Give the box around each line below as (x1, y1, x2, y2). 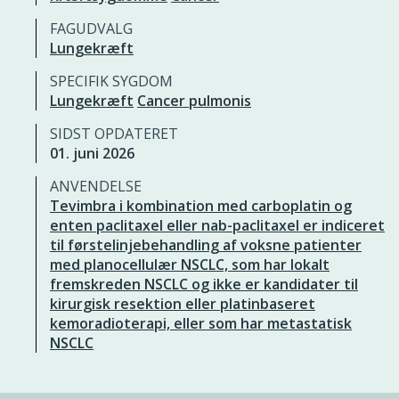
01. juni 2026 (50, 143, 134, 163)
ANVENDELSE (50, 176, 142, 196)
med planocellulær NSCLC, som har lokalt (50, 255, 330, 274)
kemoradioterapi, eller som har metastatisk (50, 313, 352, 333)
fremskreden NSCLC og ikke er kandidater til (50, 274, 358, 294)
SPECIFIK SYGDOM (50, 71, 173, 91)
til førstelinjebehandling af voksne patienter (50, 235, 362, 255)
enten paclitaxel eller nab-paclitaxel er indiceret (50, 216, 385, 235)
